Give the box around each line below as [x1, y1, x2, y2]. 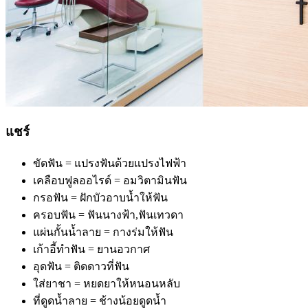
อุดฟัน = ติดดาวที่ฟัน [33, 261, 129, 272]
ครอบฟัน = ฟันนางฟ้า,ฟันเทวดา [33, 209, 184, 221]
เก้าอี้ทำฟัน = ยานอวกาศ [33, 243, 150, 255]
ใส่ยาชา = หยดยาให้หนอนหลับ [33, 278, 180, 289]
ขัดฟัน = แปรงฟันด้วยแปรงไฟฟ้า [33, 157, 186, 169]
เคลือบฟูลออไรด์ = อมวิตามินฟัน [33, 175, 187, 186]
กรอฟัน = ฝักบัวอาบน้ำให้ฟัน [33, 192, 168, 203]
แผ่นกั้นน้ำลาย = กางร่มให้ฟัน [33, 226, 173, 238]
